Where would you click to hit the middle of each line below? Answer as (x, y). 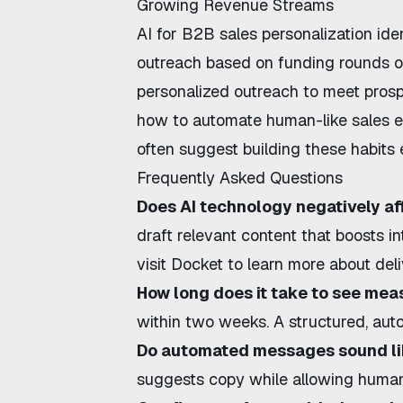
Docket (197, 264)
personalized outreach (218, 91)
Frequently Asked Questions (240, 178)
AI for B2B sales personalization (255, 34)
